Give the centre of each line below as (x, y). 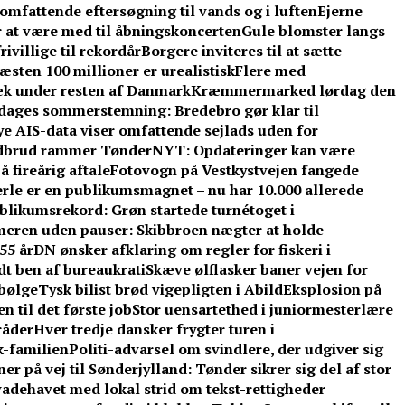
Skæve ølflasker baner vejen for (257, 270)
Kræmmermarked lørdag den (293, 91)
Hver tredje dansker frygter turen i (154, 330)
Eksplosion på (332, 290)
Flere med (270, 71)
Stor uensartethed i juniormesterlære (263, 310)
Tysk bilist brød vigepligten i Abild (160, 290)
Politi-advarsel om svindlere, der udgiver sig (226, 349)
